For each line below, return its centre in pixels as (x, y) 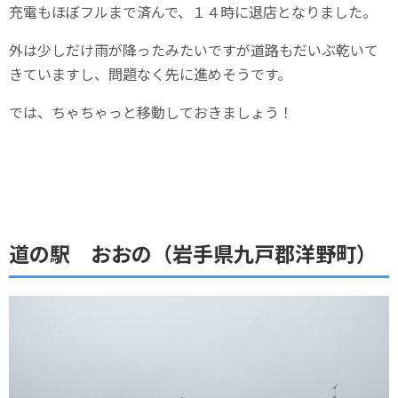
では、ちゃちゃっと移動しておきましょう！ (151, 111)
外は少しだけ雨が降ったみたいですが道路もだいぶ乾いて (194, 49)
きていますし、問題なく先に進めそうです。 (150, 73)
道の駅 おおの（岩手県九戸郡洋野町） (193, 253)
